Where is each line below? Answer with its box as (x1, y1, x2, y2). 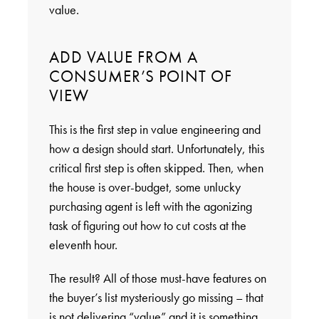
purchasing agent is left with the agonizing (48, 197, 252, 214)
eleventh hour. (48, 236, 117, 253)
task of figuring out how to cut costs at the (48, 216, 246, 234)
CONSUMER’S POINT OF (48, 65, 232, 87)
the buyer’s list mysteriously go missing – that (48, 288, 263, 305)
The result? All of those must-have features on (48, 269, 266, 286)
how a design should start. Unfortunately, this (48, 140, 264, 157)
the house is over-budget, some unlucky (48, 178, 241, 195)
